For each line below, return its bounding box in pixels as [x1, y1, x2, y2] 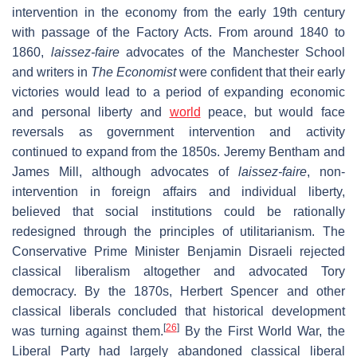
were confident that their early [176, 65, 345, 80]
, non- [307, 165, 345, 179]
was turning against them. [12, 324, 163, 339]
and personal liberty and [12, 105, 170, 120]
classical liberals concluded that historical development [12, 304, 345, 319]
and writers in [12, 65, 91, 80]
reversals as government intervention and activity [12, 125, 345, 139]
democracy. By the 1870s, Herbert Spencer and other [12, 284, 345, 299]
